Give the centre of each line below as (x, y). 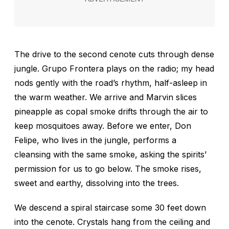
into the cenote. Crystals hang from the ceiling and (112, 222)
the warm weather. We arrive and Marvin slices (106, 97)
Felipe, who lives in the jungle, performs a (95, 140)
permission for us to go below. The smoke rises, (108, 168)
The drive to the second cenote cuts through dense (114, 54)
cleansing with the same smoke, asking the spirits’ (110, 154)
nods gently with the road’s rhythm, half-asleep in (111, 83)
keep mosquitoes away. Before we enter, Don (103, 125)
